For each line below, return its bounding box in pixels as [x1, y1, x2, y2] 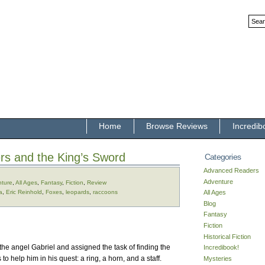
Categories [205, 152, 241, 161]
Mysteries [203, 254, 232, 262]
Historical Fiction [203, 232, 251, 240]
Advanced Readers [203, 167, 259, 174]
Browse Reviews [146, 121, 208, 131]
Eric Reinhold [6, 189, 42, 195]
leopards [66, 189, 89, 195]
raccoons [93, 189, 118, 195]
